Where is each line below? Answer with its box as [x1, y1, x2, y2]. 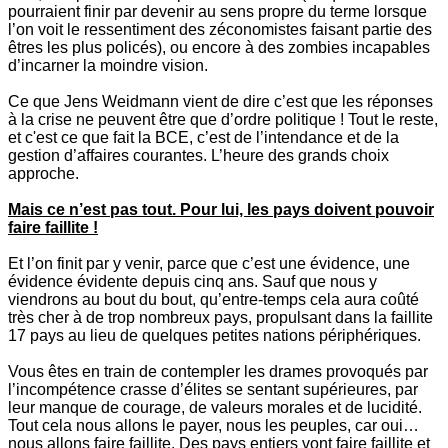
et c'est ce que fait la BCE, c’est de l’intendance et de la [8, 129, 399, 147]
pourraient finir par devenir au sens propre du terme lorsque [8, 3, 427, 21]
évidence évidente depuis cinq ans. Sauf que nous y [8, 273, 377, 291]
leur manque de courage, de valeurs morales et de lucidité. [8, 399, 422, 417]
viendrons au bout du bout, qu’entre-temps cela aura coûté [8, 291, 419, 309]
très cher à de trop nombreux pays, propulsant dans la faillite [8, 309, 433, 327]
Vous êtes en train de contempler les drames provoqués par [8, 363, 428, 381]
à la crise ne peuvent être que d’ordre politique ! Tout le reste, [8, 111, 438, 129]
